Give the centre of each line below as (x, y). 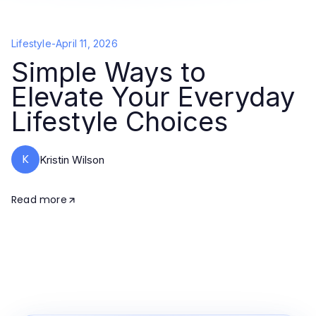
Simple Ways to (109, 72)
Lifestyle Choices (120, 121)
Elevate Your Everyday (153, 97)
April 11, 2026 (87, 43)
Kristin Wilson (72, 159)
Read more (39, 200)
